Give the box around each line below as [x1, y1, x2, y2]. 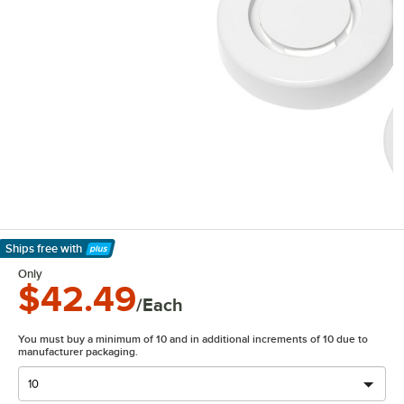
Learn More [5, 250, 86, 268]
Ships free [5, 242, 58, 255]
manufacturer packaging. [18, 345, 138, 358]
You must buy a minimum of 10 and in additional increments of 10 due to [18, 333, 368, 345]
